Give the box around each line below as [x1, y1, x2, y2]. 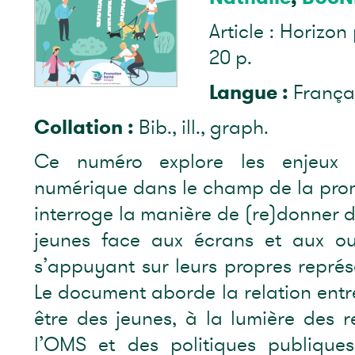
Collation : [33, 114, 139, 141]
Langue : [208, 79, 293, 106]
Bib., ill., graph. [138, 115, 269, 141]
